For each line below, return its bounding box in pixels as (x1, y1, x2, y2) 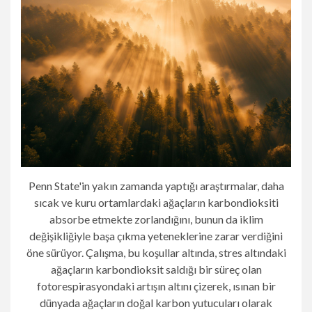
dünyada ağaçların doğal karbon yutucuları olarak (40, 296, 272, 310)
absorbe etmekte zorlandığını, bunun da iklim (49, 212, 263, 226)
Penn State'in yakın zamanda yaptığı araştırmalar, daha (28, 179, 284, 193)
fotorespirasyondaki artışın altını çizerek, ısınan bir (36, 279, 276, 293)
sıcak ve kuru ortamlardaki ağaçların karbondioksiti (33, 196, 279, 210)
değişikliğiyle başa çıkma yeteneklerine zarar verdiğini (29, 229, 283, 243)
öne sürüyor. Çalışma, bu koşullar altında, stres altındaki (26, 246, 286, 260)
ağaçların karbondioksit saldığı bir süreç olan (50, 263, 262, 276)
